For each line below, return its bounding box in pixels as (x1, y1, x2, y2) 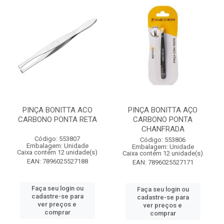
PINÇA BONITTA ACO (22, 105, 92, 114)
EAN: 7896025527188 (26, 157, 88, 165)
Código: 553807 (34, 135, 80, 142)
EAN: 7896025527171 (132, 158, 193, 166)
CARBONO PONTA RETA (17, 115, 97, 124)
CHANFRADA (141, 124, 184, 133)
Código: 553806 (140, 136, 185, 143)
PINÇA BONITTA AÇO (128, 105, 197, 114)
